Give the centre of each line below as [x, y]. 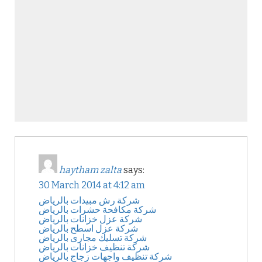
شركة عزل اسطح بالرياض [88, 228]
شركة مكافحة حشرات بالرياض [97, 210]
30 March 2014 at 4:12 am [92, 185]
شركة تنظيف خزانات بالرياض [94, 247]
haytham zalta [90, 170]
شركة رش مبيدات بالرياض [89, 200]
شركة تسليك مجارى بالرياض [93, 238]
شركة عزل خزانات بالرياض [90, 219]
